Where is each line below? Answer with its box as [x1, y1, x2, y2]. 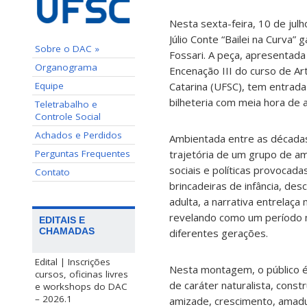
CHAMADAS [39, 225, 95, 236]
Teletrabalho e [35, 97, 97, 110]
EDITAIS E [39, 214, 85, 225]
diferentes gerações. [169, 226, 268, 241]
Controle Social [35, 110, 101, 123]
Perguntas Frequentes [35, 147, 130, 160]
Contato [35, 165, 70, 178]
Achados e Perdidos [35, 128, 122, 141]
